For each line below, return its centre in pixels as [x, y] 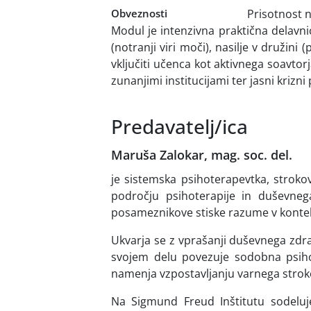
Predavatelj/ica [179, 126]
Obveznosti [139, 13]
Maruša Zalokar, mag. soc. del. [202, 154]
